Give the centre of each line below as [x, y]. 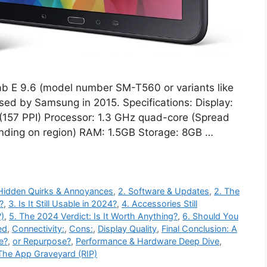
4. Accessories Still [159, 203]
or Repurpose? [42, 241]
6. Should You [210, 216]
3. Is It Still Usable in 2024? [63, 203]
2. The [227, 191]
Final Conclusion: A [199, 228]
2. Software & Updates [164, 191]
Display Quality [127, 228]
